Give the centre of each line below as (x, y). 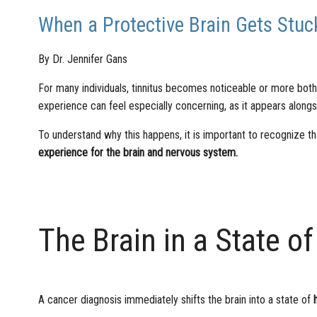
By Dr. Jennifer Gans (82, 59)
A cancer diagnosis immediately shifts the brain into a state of (175, 300)
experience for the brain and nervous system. (138, 152)
